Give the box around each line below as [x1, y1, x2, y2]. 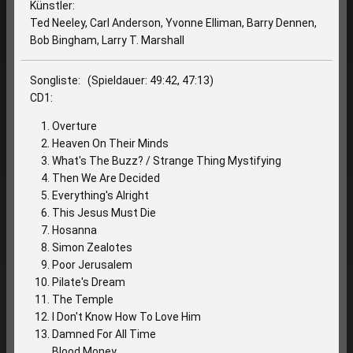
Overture [52, 119, 98, 132]
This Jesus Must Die [52, 206, 157, 219]
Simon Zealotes [52, 240, 133, 254]
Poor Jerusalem [52, 258, 133, 271]
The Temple [52, 292, 114, 306]
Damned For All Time [52, 327, 157, 340]
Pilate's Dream [52, 275, 126, 288]
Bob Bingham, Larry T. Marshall [30, 33, 185, 46]
